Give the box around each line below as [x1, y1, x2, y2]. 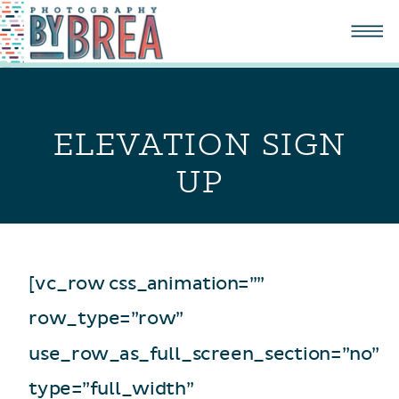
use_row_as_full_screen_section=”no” [28, 343, 379, 365]
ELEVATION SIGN [53, 122, 347, 166]
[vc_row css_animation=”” [28, 273, 265, 295]
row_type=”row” [28, 308, 183, 330]
